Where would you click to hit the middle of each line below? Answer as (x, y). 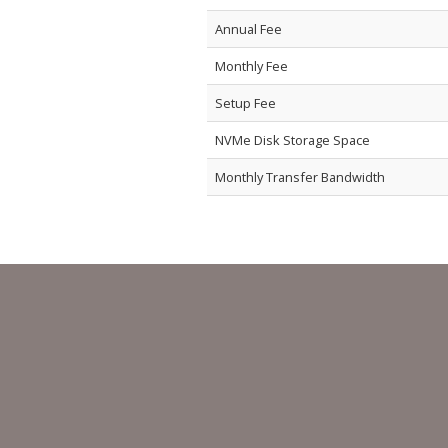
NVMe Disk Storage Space (292, 140)
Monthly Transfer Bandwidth (300, 177)
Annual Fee (248, 29)
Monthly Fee (251, 66)
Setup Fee (245, 103)
